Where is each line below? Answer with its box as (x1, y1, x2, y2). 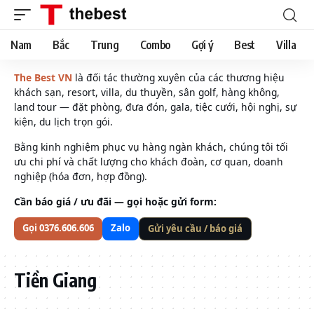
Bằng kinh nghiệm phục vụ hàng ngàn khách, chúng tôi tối (14, 140, 288, 153)
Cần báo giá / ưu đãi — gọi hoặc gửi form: (14, 195, 217, 208)
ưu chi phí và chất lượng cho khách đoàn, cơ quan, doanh (14, 155, 283, 168)
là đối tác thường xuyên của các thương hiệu (72, 71, 285, 84)
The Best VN (14, 71, 72, 84)
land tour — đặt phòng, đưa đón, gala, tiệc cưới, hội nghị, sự (14, 100, 296, 114)
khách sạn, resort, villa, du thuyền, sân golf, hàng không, (14, 86, 280, 99)
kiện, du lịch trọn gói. (14, 115, 113, 128)
